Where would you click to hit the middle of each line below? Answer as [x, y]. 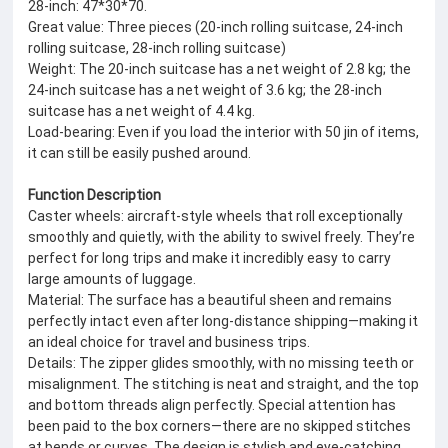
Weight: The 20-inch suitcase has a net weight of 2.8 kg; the [220, 68]
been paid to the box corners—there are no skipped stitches [220, 425]
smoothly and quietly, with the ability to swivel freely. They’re [222, 236]
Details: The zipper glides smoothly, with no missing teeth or [221, 362]
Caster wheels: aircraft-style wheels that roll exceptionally [216, 215]
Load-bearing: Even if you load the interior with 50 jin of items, [224, 131]
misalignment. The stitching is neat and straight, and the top [224, 383]
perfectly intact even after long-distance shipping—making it [223, 320]
